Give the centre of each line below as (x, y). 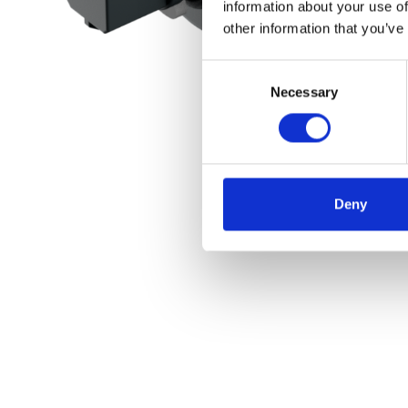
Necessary (304, 92)
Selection (229, 92)
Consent (227, 70)
